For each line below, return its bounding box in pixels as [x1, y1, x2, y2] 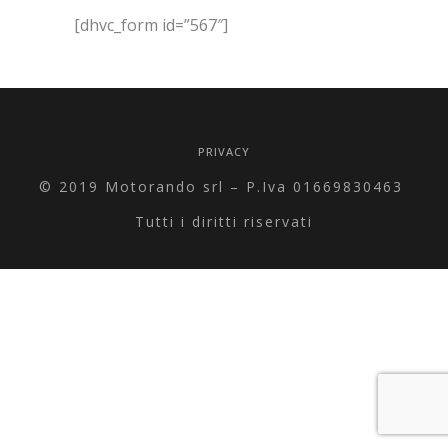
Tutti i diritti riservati [135, 212, 313, 231]
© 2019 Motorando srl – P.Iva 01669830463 [39, 177, 409, 196]
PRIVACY [198, 144, 250, 159]
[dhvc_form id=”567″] [74, 14, 228, 36]
